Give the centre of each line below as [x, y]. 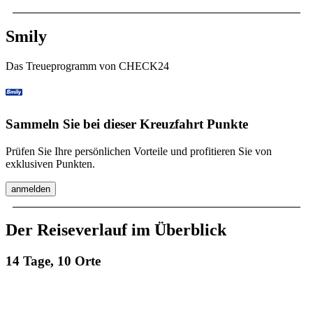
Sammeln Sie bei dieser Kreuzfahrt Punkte [127, 124]
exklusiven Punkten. [50, 163]
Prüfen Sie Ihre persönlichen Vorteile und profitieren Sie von [139, 151]
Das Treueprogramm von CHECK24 [87, 66]
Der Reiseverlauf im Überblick [116, 230]
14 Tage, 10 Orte [53, 261]
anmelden [31, 189]
